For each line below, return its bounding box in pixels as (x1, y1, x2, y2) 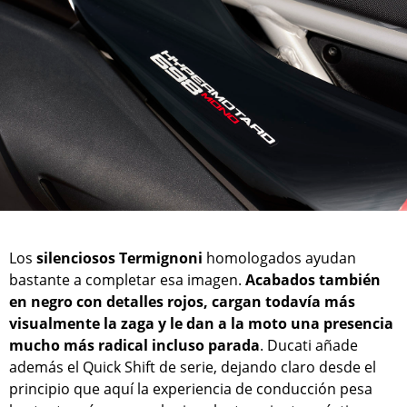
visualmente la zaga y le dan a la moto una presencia (9, 313, 393, 333)
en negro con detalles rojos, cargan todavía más (9, 291, 355, 312)
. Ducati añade (260, 334, 358, 355)
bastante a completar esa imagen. (9, 269, 245, 290)
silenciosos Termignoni (36, 247, 203, 268)
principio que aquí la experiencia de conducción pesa (9, 378, 372, 399)
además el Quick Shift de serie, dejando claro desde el (9, 356, 376, 377)
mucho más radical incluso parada (9, 334, 260, 355)
